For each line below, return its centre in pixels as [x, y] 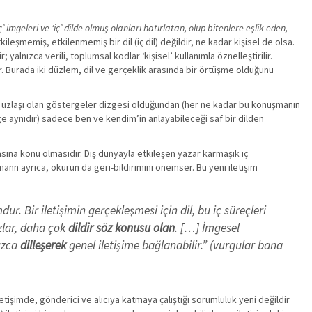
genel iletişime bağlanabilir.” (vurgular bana [176, 245]
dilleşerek [45, 245]
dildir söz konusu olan [122, 228]
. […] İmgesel [207, 228]
